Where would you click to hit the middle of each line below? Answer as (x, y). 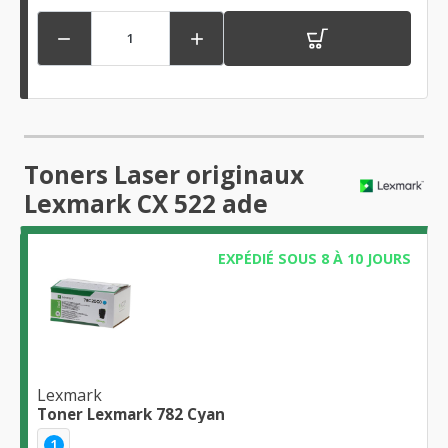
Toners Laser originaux (164, 174)
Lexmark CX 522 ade (146, 203)
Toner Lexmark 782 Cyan (131, 414)
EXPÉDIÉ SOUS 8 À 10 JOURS (314, 258)
